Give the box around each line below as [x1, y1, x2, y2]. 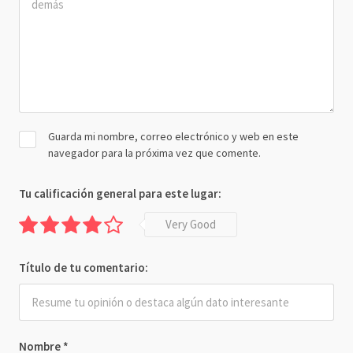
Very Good [165, 217, 216, 232]
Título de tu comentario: [19, 260, 148, 276]
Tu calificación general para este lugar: [19, 186, 221, 202]
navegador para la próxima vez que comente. [47, 146, 261, 161]
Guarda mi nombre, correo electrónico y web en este [47, 129, 299, 144]
